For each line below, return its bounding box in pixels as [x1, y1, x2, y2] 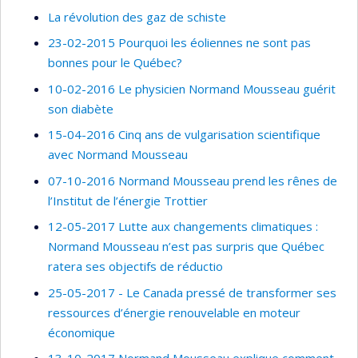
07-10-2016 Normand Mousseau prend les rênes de [48, 172, 337, 189]
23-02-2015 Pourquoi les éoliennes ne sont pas [48, 34, 311, 51]
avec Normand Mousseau [48, 146, 188, 163]
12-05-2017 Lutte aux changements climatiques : [48, 218, 318, 235]
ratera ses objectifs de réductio [48, 258, 223, 275]
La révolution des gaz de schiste [48, 8, 226, 25]
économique [48, 324, 115, 340]
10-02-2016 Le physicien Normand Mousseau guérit [48, 80, 336, 97]
